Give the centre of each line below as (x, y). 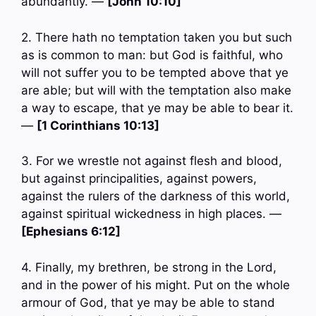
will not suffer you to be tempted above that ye (155, 72)
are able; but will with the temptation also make (156, 90)
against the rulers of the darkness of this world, (156, 196)
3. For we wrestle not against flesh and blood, (152, 161)
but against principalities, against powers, (139, 179)
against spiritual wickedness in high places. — (151, 214)
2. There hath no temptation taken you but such (157, 37)
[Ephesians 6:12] (71, 232)
